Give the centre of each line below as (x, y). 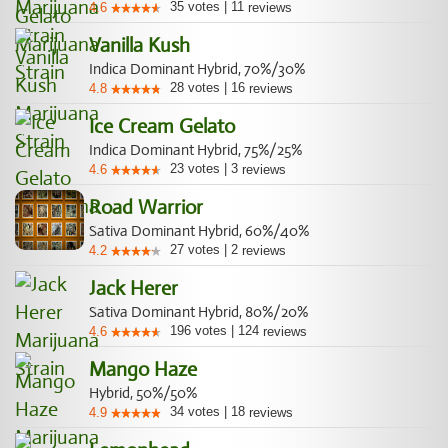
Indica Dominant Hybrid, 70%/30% (197, 69)
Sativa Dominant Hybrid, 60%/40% (199, 231)
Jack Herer (133, 288)
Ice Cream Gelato (162, 126)
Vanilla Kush (139, 45)
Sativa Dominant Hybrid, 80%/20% (198, 312)
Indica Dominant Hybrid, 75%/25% (195, 150)
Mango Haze (143, 369)
